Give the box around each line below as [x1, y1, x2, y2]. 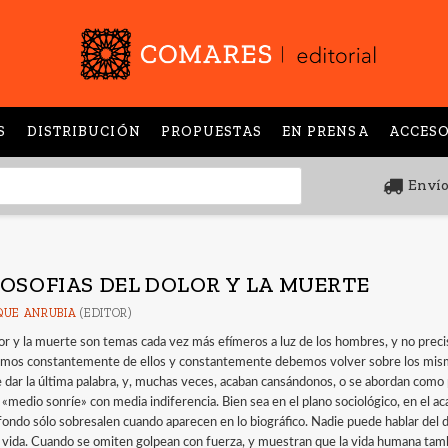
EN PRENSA [281, 122, 369, 140]
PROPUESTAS [160, 122, 262, 140]
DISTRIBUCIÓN [26, 122, 141, 140]
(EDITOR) [76, 305, 132, 320]
